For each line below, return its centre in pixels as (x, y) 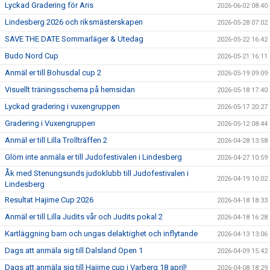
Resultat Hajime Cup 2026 (49, 200)
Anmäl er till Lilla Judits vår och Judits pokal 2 (84, 217)
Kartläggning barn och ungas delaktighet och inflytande (101, 234)
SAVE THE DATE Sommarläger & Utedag (74, 39)
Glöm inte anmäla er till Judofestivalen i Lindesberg (93, 157)
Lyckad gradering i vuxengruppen (62, 106)
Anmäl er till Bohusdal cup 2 (53, 73)
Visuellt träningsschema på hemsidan (70, 89)
